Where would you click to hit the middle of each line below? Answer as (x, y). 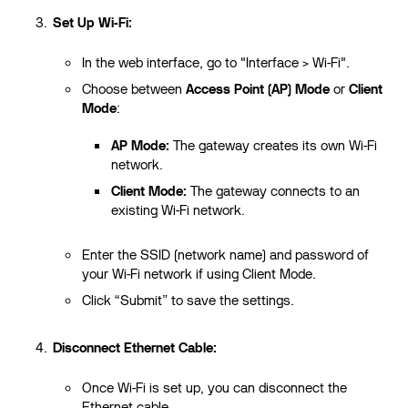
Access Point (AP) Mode (258, 89)
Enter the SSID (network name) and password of (226, 255)
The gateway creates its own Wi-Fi (274, 146)
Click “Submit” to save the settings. (189, 301)
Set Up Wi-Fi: (93, 23)
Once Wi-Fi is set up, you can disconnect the (215, 388)
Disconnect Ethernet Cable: (135, 348)
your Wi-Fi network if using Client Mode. (199, 274)
